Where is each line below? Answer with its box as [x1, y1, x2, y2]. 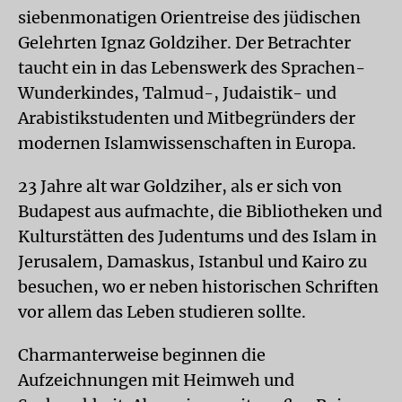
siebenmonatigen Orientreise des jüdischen [18, 7, 361, 28]
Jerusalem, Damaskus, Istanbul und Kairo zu [18, 251, 367, 272]
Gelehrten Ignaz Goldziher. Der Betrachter [18, 32, 351, 53]
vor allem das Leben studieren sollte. [18, 301, 306, 322]
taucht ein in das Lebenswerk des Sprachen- [18, 57, 365, 78]
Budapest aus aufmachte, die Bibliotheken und [18, 201, 382, 222]
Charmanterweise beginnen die [18, 345, 266, 365]
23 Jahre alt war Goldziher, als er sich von [18, 176, 342, 197]
